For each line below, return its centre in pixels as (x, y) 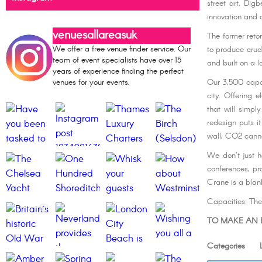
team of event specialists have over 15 (117, 61)
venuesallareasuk (95, 36)
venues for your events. (91, 83)
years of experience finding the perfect (118, 72)
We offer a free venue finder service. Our (122, 49)
